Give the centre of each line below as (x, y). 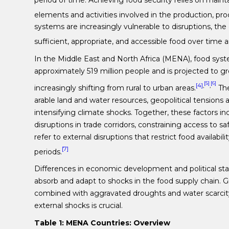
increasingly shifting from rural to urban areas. (115, 88)
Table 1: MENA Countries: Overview (102, 223)
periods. (48, 152)
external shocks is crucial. (79, 206)
